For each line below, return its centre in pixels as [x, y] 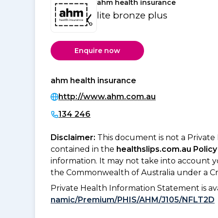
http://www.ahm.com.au [107, 97]
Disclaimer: [74, 138]
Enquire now [97, 50]
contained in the [83, 149]
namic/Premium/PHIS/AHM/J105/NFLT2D [133, 200]
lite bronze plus [132, 16]
